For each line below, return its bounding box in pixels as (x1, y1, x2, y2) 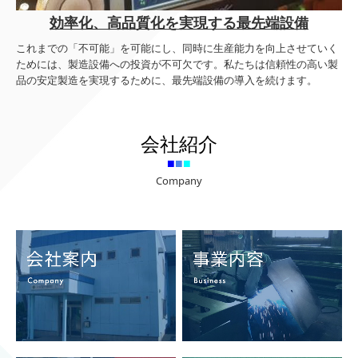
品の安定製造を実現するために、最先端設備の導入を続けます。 (16, 74, 317, 87)
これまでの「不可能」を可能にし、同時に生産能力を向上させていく (16, 42, 338, 55)
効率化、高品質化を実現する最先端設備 (50, 15, 308, 32)
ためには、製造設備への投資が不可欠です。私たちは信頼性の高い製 (16, 58, 338, 71)
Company (156, 173, 202, 189)
